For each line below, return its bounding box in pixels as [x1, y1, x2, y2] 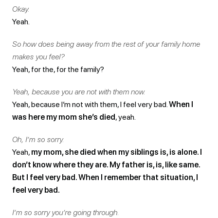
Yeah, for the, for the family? [12, 64, 104, 74]
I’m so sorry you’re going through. [12, 207, 119, 217]
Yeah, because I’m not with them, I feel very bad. [12, 99, 169, 109]
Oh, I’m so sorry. [12, 134, 64, 144]
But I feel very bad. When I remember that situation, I [12, 172, 198, 182]
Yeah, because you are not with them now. [12, 87, 145, 96]
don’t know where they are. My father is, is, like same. [12, 160, 200, 169]
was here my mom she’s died [12, 112, 115, 122]
